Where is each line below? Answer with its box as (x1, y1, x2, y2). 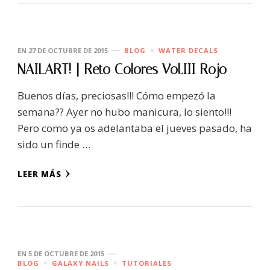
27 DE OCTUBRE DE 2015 (28, 45, 108, 55)
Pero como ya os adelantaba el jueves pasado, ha (17, 121, 252, 135)
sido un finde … (17, 137, 90, 151)
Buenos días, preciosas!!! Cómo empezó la (17, 88, 216, 102)
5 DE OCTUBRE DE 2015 (28, 248, 104, 258)
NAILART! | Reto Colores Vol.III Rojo (17, 61, 227, 78)
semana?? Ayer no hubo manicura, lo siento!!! (17, 104, 231, 119)
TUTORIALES (122, 258, 172, 268)
